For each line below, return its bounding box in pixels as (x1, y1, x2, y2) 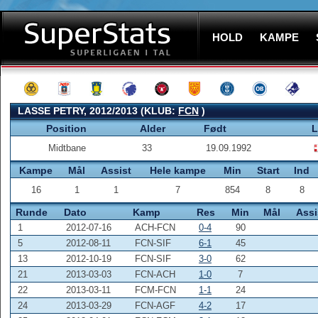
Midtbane (48, 143, 86, 153)
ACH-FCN (135, 222, 175, 233)
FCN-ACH (135, 269, 175, 280)
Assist (100, 165, 131, 176)
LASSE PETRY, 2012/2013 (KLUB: (18, 105, 178, 116)
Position (46, 123, 87, 134)
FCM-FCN (135, 285, 176, 295)
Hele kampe (149, 165, 206, 176)
